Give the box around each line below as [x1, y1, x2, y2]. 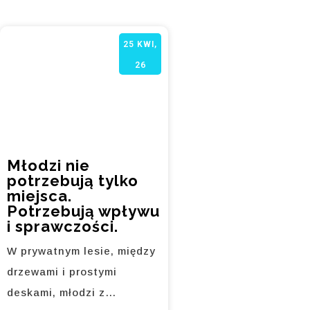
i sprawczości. [7, 217, 118, 236]
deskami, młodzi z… [7, 286, 117, 299]
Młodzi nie [7, 156, 90, 175]
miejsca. [7, 187, 72, 206]
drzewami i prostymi [7, 266, 117, 278]
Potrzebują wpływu [7, 202, 160, 221]
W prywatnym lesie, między [7, 245, 156, 257]
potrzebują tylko [7, 172, 138, 190]
